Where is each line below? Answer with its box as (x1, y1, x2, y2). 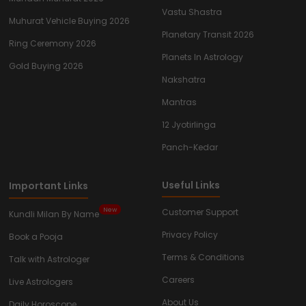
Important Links (9, 179, 88, 193)
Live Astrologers (9, 276, 73, 288)
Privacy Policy (162, 229, 218, 240)
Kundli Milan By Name (9, 208, 99, 220)
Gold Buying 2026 (9, 60, 83, 72)
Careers (162, 274, 195, 286)
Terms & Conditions (162, 251, 245, 263)
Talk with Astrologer (9, 253, 89, 265)
